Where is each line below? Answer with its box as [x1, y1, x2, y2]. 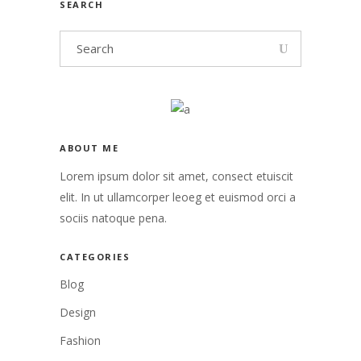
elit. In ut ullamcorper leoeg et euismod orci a [60, 189, 296, 205]
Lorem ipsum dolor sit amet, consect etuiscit [60, 168, 293, 184]
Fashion [60, 332, 101, 348]
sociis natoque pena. [60, 210, 167, 226]
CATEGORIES [60, 250, 130, 263]
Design [60, 304, 96, 320]
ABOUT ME [60, 141, 118, 154]
